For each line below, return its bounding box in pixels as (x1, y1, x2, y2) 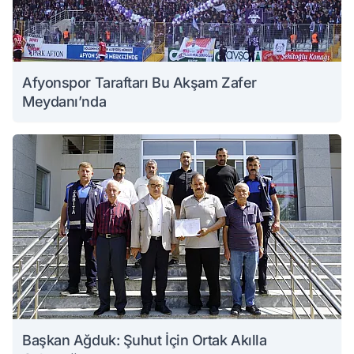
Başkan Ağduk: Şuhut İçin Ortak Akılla (22, 332, 267, 348)
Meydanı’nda (22, 93, 107, 110)
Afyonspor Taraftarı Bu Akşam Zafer (22, 74, 257, 91)
